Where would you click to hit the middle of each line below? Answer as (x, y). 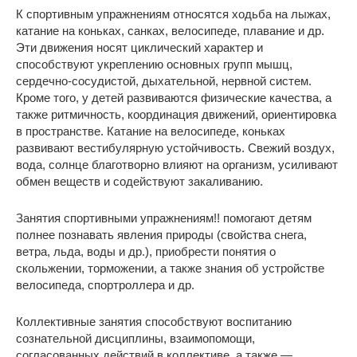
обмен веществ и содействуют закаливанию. (139, 181)
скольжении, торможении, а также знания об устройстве (170, 268)
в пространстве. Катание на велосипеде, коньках (151, 131)
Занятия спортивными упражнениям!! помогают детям (164, 218)
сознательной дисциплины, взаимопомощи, (135, 338)
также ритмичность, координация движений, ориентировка (176, 114)
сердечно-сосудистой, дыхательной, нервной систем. (164, 80)
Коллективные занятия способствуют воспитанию (154, 321)
